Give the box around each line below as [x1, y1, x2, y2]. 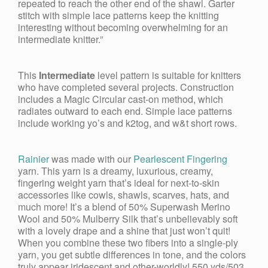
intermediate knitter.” [18, 32, 103, 46]
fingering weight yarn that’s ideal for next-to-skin [18, 176, 220, 190]
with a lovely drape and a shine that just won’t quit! [18, 224, 230, 237]
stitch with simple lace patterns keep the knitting [18, 8, 219, 22]
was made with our [49, 152, 133, 166]
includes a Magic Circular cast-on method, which [18, 92, 223, 106]
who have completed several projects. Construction [18, 80, 234, 94]
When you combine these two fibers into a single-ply [18, 236, 238, 249]
